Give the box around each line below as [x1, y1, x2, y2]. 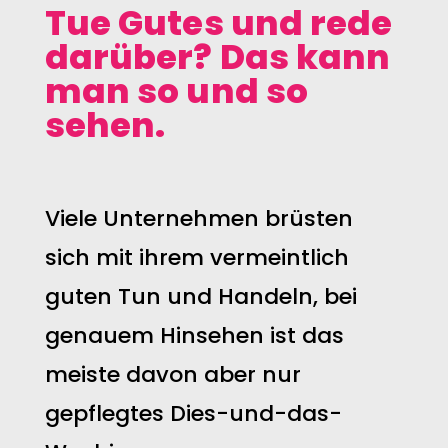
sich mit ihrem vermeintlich [44, 242, 349, 273]
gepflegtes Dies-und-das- [44, 398, 342, 429]
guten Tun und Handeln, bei [44, 281, 357, 312]
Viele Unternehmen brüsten [44, 203, 353, 234]
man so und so [44, 67, 309, 115]
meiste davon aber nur [44, 359, 301, 390]
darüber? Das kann [44, 33, 391, 81]
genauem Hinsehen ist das [44, 320, 344, 351]
